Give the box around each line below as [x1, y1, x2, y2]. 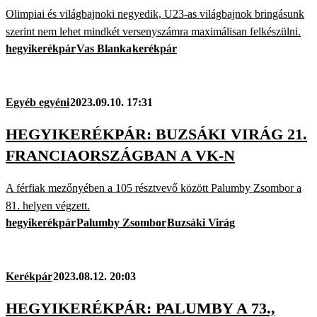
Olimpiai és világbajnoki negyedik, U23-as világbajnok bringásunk [6, 7, 304, 20]
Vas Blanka [76, 42, 132, 54]
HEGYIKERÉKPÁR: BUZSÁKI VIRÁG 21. [6, 125, 307, 143]
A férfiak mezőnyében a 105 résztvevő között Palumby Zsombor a [6, 182, 301, 195]
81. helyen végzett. [6, 200, 90, 212]
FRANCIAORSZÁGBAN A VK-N [6, 146, 235, 164]
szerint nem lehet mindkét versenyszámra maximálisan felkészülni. [6, 25, 301, 38]
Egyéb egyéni [6, 96, 69, 108]
